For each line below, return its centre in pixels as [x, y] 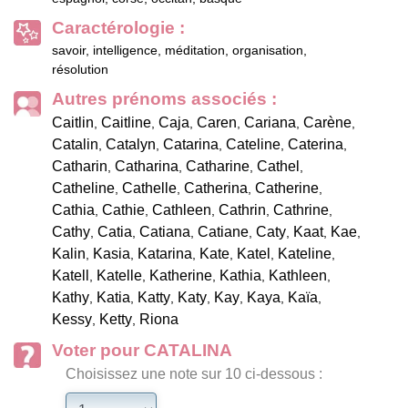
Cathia [73, 210]
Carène [327, 123]
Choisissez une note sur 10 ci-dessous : [194, 374]
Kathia [240, 276]
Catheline [83, 189]
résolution [80, 70]
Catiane [223, 232]
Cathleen [182, 210]
